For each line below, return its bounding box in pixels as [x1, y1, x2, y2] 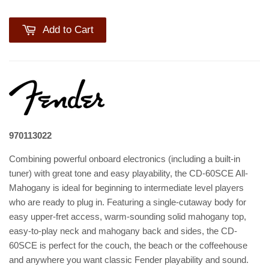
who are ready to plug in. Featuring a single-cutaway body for [9, 197, 246, 208]
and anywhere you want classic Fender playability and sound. [9, 255, 249, 265]
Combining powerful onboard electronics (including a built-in [9, 154, 240, 165]
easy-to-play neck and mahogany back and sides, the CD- [9, 226, 237, 237]
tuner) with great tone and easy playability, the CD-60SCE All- [9, 168, 248, 179]
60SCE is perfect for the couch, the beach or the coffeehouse [9, 240, 247, 251]
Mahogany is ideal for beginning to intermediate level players [9, 183, 244, 193]
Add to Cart [43, 24, 94, 36]
